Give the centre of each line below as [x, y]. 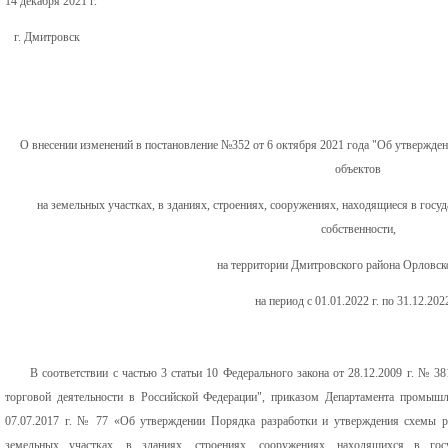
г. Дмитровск [42, 36]
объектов [358, 168]
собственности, [358, 228]
